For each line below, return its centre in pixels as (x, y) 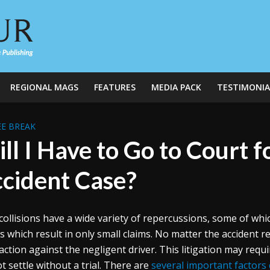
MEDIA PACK (176, 87)
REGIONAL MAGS (44, 87)
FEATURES (115, 87)
